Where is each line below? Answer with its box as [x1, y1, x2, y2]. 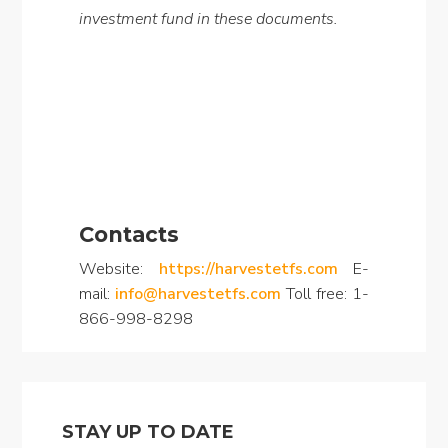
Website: [78, 258, 159, 280]
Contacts [78, 222, 179, 247]
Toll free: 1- [280, 283, 370, 305]
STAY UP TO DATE [62, 421, 235, 443]
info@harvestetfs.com [114, 283, 281, 305]
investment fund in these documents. [78, 8, 338, 30]
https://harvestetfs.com [158, 258, 338, 280]
